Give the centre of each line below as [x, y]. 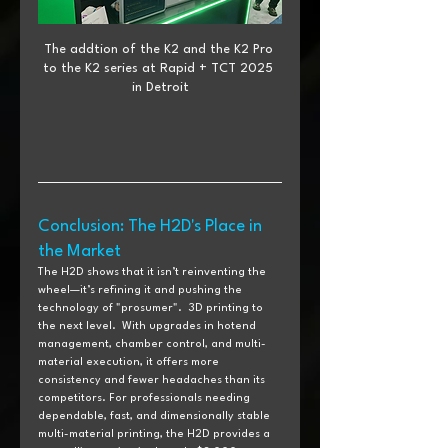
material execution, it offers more [130, 362]
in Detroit [160, 87]
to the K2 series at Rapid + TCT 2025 [160, 68]
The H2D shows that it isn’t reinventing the [153, 272]
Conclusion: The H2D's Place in [152, 226]
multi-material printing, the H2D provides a [155, 434]
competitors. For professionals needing [145, 398]
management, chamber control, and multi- [152, 344]
